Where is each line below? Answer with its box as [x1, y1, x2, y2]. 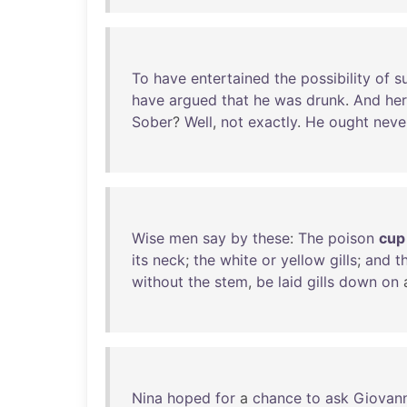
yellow [281, 251, 325, 269]
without [132, 273, 184, 291]
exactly [248, 113, 297, 131]
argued [169, 91, 217, 109]
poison [328, 229, 374, 247]
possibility [301, 69, 371, 87]
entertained [191, 69, 270, 87]
